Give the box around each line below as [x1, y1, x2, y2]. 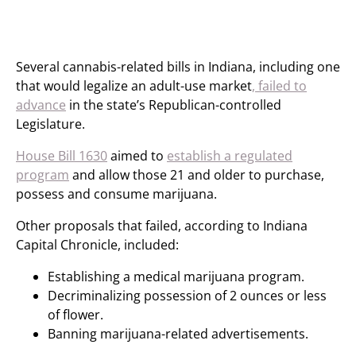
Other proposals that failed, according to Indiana [16, 217, 308, 234]
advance [16, 96, 66, 114]
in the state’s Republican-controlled [66, 96, 281, 114]
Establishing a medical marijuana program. [48, 268, 304, 285]
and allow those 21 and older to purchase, [69, 166, 324, 184]
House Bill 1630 [16, 147, 107, 164]
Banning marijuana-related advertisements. [48, 325, 308, 342]
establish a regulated [167, 147, 292, 164]
